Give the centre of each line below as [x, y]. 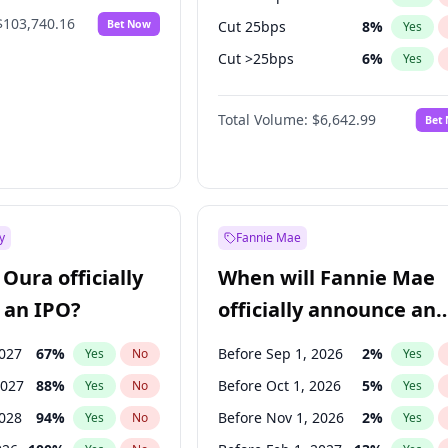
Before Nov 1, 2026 [281, 417]
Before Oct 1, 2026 [280, 385]
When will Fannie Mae [327, 277]
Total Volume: [263, 119]
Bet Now [129, 23]
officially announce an [327, 309]
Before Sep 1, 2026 [281, 353]
